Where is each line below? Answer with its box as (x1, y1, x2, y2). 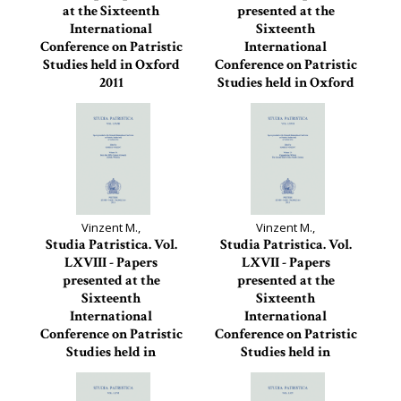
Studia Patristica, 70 (58, 93, 164, 109)
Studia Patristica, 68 (58, 380, 164, 397)
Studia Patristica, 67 (233, 380, 338, 397)
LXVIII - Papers (64, 253, 158, 272)
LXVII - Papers (241, 253, 330, 272)
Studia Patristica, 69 (233, 111, 338, 127)
